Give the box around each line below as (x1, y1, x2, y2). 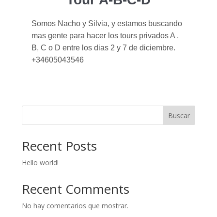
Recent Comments (21, 180, 129, 198)
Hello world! (21, 158, 59, 167)
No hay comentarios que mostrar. (21, 201, 128, 210)
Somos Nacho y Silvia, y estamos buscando (31, 19, 182, 28)
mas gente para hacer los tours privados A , (31, 31, 179, 40)
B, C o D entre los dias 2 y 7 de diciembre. (31, 44, 175, 52)
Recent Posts (21, 137, 97, 155)
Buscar (168, 110, 190, 120)
